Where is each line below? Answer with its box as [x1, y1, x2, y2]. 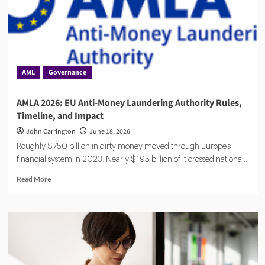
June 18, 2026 [89, 126, 130, 137]
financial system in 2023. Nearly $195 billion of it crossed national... [16, 155, 249, 164]
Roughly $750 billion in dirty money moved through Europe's [16, 142, 231, 151]
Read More [16, 174, 51, 183]
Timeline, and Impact [16, 109, 104, 122]
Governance [48, 67, 86, 77]
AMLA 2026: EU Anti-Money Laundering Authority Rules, [16, 96, 242, 109]
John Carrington [25, 126, 76, 137]
